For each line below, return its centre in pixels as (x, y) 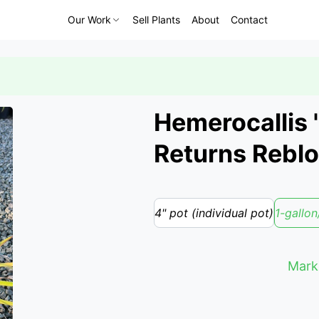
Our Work (89, 20)
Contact (249, 20)
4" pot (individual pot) (214, 213)
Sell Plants (156, 20)
